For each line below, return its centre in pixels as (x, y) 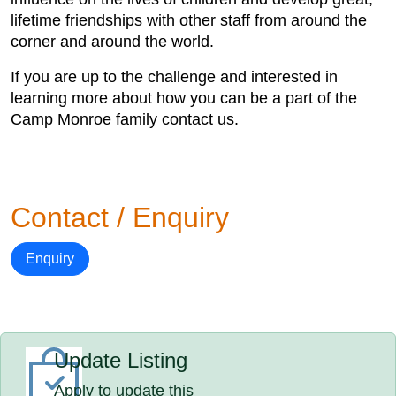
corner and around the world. (112, 42)
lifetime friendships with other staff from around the (189, 20)
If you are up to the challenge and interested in (174, 77)
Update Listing (121, 360)
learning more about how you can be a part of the (184, 98)
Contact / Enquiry (120, 217)
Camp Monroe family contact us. (125, 119)
